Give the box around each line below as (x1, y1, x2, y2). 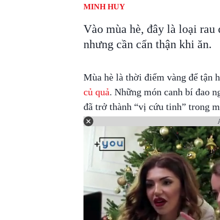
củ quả (83, 86, 110, 97)
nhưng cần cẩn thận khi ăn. (83, 38, 212, 51)
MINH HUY (83, 2, 125, 11)
